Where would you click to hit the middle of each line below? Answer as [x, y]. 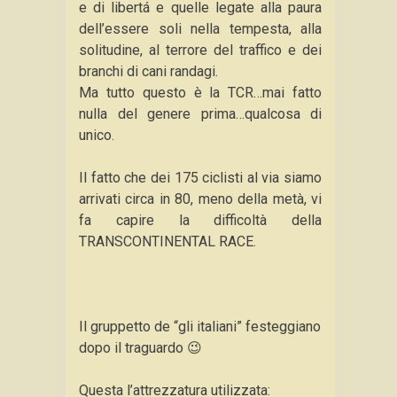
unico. [97, 135]
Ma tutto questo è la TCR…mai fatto [200, 93]
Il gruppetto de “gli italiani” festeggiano [200, 327]
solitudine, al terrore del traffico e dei [200, 50]
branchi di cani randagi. [148, 71]
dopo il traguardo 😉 [140, 348]
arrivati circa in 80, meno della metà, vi [200, 199]
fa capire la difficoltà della [200, 220]
